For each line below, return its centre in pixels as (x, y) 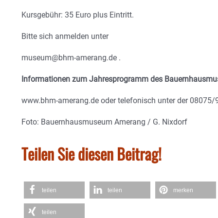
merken (183, 191)
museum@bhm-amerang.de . (71, 58)
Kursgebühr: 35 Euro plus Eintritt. (78, 15)
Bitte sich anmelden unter (65, 36)
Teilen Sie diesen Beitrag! (91, 154)
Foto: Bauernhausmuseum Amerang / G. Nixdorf (104, 122)
